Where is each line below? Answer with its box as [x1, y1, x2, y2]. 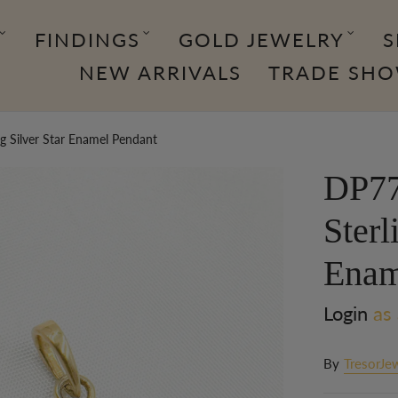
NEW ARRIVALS [79, 60, 242, 84]
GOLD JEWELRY [178, 27, 345, 52]
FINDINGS [34, 27, 140, 52]
